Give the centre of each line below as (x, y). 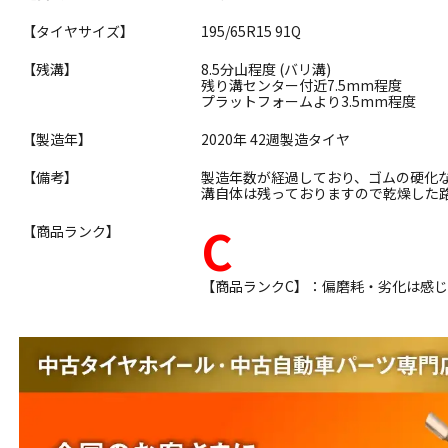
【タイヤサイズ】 (78, 31)
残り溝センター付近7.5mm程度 (302, 85)
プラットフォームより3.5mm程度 (309, 101)
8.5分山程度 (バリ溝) (266, 69)
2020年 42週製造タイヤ (276, 139)
